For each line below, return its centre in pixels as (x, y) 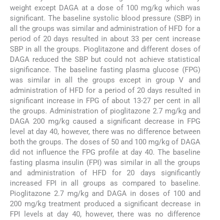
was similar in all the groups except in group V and (105, 80)
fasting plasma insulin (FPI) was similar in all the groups (105, 163)
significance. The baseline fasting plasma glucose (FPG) (105, 70)
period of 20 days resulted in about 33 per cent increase (105, 39)
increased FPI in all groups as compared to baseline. (105, 183)
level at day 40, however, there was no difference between (105, 132)
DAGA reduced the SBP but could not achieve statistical (105, 60)
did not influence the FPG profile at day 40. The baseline (105, 152)
